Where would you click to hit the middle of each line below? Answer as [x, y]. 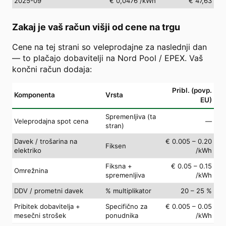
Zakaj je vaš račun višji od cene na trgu [96, 27]
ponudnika [122, 215]
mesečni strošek [40, 215]
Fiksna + [119, 166]
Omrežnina [31, 170]
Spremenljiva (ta [131, 116]
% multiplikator [128, 190]
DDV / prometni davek [49, 190]
